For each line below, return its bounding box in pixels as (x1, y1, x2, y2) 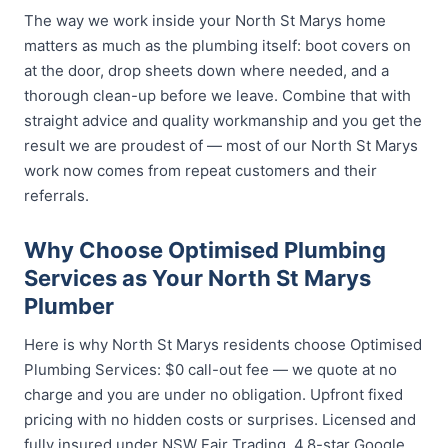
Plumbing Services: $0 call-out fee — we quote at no (24, 360, 397, 379)
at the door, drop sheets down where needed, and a (24, 61, 389, 80)
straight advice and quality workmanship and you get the (24, 111, 422, 130)
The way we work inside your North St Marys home (24, 11, 386, 30)
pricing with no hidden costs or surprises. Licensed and (24, 410, 416, 429)
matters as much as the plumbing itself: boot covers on (24, 36, 411, 55)
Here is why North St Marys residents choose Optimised (24, 335, 422, 354)
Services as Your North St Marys (24, 265, 371, 291)
